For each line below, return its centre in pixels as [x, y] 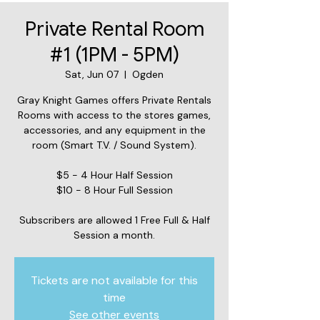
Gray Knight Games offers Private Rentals [114, 100]
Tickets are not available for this [114, 280]
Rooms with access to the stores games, [114, 115]
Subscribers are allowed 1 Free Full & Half [114, 220]
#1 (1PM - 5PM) [114, 54]
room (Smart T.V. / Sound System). [114, 145]
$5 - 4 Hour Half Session [114, 175]
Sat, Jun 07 [92, 74]
